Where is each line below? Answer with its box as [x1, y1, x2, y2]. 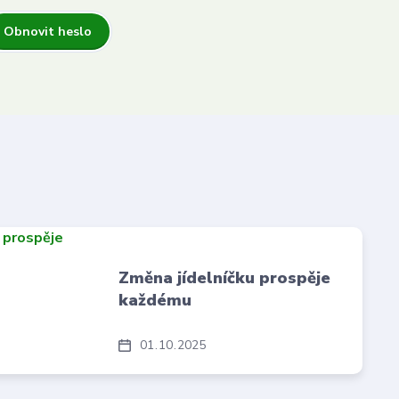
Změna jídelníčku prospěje [118, 267, 331, 289]
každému [118, 289, 192, 311]
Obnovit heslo [3, 23, 92, 40]
